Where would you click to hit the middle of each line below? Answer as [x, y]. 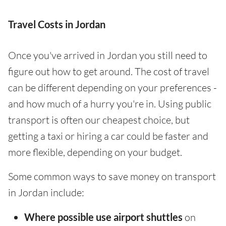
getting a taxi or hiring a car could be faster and [108, 136]
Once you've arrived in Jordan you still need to [108, 55]
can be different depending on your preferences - [112, 87]
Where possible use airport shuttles [103, 217]
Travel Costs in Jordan [57, 24]
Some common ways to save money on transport [112, 176]
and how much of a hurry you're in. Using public [110, 103]
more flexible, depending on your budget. [95, 152]
